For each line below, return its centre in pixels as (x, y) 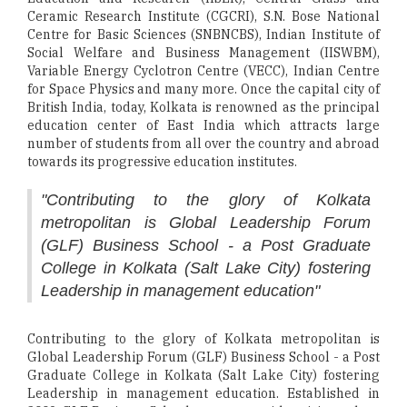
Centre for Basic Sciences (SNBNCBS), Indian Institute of (203, 35)
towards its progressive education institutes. (162, 162)
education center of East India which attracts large (203, 125)
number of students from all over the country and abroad (203, 144)
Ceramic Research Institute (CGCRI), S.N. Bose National (203, 16)
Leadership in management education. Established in (203, 393)
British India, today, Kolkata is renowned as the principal (203, 107)
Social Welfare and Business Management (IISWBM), (203, 53)
